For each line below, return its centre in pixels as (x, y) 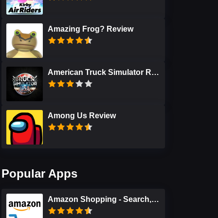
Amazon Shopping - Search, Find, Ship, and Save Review (155, 199)
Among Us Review (82, 116)
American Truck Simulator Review (155, 72)
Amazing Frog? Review (91, 29)
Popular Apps (39, 173)
